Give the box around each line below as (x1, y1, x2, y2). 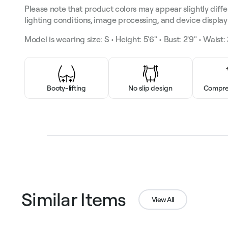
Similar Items (21, 188, 126, 211)
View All (152, 194, 174, 204)
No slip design (128, 83, 173, 93)
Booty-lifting (47, 83, 86, 93)
